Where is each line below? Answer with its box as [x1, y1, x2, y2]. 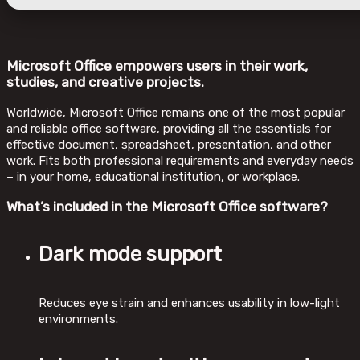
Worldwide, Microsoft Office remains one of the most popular [6, 104, 345, 120]
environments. [39, 311, 118, 326]
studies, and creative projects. [6, 74, 204, 91]
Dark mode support [39, 241, 222, 267]
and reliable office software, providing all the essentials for [6, 121, 331, 136]
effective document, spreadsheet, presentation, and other [6, 137, 331, 152]
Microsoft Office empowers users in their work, [6, 58, 308, 75]
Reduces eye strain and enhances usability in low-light [39, 295, 340, 310]
